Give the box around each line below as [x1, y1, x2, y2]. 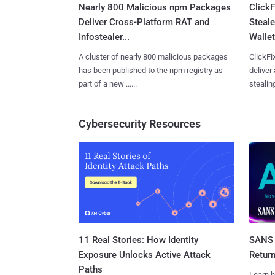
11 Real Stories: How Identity [79, 234, 198, 246]
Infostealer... [79, 31, 130, 43]
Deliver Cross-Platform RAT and [79, 17, 209, 28]
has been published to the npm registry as [79, 66, 223, 76]
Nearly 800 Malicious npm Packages [79, 2, 231, 14]
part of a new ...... [79, 79, 137, 89]
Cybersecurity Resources [79, 117, 201, 131]
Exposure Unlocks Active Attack [79, 249, 211, 260]
